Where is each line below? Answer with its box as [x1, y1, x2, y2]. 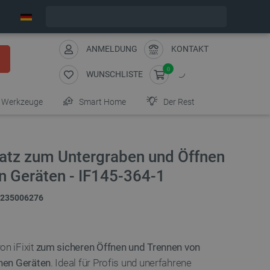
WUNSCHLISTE [86, 69, 143, 79]
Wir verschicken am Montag [78, 11, 181, 22]
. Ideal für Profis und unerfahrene [51, 257, 192, 269]
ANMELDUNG [86, 43, 137, 54]
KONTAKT [171, 43, 209, 54]
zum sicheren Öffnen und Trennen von [36, 241, 201, 253]
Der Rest [162, 97, 195, 107]
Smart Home [77, 97, 126, 107]
